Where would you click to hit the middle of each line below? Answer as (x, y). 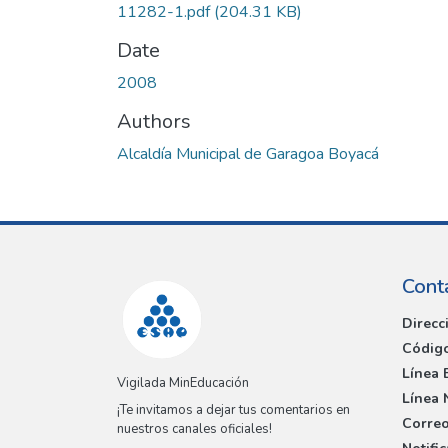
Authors (154, 121)
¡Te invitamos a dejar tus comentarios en (233, 410)
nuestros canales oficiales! (194, 429)
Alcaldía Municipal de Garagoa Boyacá (248, 153)
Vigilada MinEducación (183, 383)
